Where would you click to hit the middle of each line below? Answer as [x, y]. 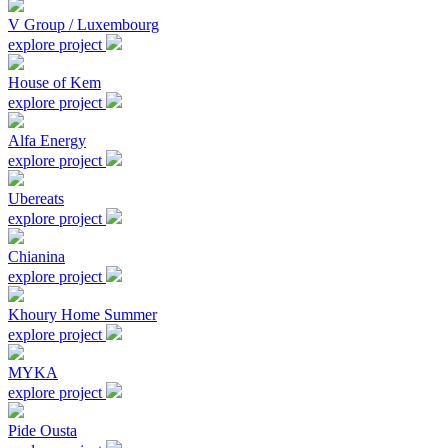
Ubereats [36, 198]
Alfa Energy [47, 140]
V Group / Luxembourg [83, 24]
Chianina [36, 256]
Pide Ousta [42, 430]
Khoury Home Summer [82, 314]
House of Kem [54, 82]
